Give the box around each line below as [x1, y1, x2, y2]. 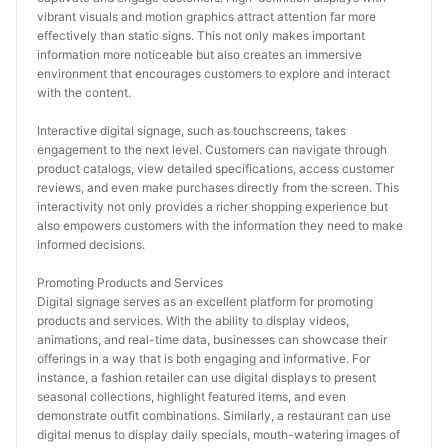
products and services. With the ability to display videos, [37, 313, 349, 328]
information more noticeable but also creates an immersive [37, 47, 362, 62]
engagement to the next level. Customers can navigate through [37, 142, 387, 157]
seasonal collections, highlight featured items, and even [37, 389, 346, 404]
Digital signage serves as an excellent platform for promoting [37, 294, 373, 309]
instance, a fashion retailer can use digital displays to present [37, 370, 376, 385]
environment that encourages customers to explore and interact [37, 66, 390, 81]
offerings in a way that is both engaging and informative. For [37, 351, 370, 366]
